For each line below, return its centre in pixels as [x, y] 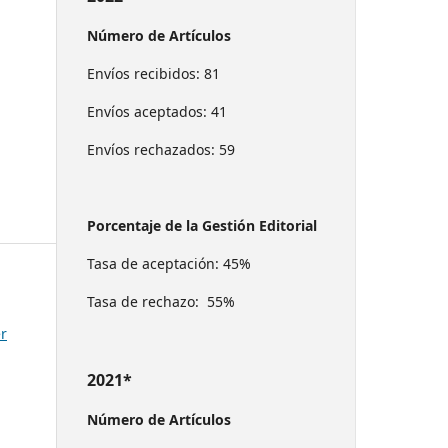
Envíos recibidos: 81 [153, 73]
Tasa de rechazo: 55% [161, 301]
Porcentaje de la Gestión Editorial [202, 225]
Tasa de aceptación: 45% [169, 263]
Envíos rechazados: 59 [161, 149]
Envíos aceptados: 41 [157, 111]
